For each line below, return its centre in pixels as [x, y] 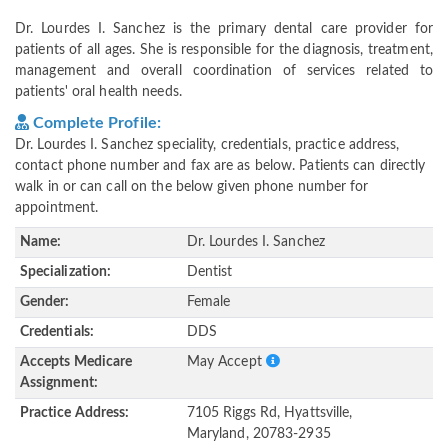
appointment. [57, 208]
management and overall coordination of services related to [224, 71]
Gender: [44, 302]
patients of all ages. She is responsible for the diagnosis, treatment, [224, 50]
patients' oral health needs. [98, 92]
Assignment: [58, 383]
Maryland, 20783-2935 [258, 434]
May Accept [226, 362]
